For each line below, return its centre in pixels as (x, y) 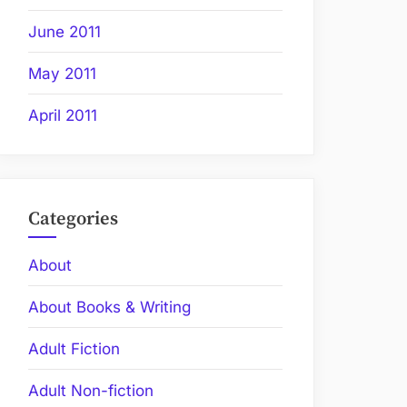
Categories (73, 219)
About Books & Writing (109, 307)
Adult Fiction (74, 348)
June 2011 (65, 31)
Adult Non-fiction (91, 390)
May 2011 (62, 73)
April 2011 (63, 115)
